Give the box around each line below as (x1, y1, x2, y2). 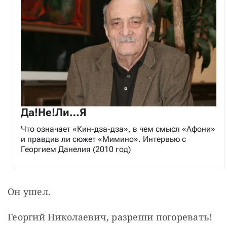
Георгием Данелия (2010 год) (21, 144, 131, 154)
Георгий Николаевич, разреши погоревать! (8, 210, 213, 223)
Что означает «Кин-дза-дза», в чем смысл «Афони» (21, 124, 215, 134)
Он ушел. (8, 185, 51, 198)
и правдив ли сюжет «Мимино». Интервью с (21, 134, 186, 144)
